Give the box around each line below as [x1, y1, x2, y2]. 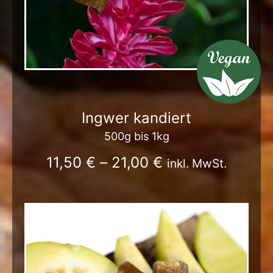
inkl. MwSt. [167, 155, 227, 171]
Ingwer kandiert [82, 108, 191, 127]
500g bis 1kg [104, 129, 169, 143]
